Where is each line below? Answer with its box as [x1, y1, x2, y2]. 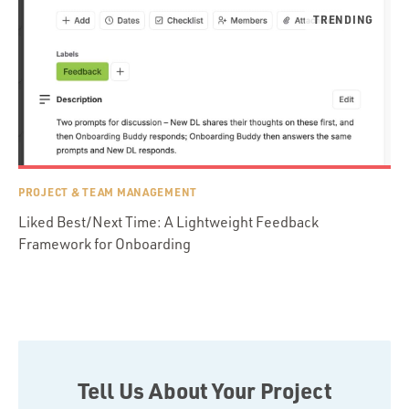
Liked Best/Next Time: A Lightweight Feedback [18, 213, 319, 231]
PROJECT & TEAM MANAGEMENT [18, 184, 197, 199]
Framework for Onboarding [18, 235, 191, 253]
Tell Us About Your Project [78, 375, 331, 404]
